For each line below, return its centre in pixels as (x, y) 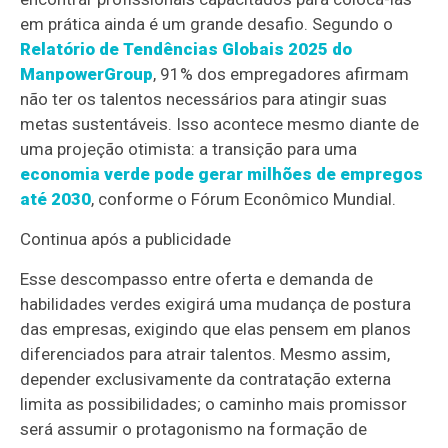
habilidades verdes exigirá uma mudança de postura (216, 304)
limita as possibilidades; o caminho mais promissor (214, 404)
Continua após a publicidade (126, 239)
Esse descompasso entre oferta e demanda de (197, 279)
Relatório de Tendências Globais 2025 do (186, 49)
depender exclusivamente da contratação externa (206, 379)
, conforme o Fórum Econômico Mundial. (244, 199)
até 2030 (56, 199)
